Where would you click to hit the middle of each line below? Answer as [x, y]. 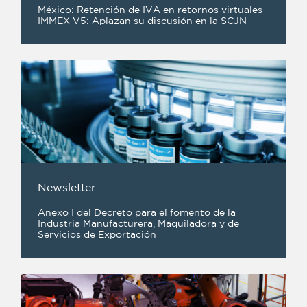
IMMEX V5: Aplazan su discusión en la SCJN [142, 21]
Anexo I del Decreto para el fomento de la [137, 213]
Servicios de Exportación [97, 235]
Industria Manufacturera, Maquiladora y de [138, 224]
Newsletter [66, 188]
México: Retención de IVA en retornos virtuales [150, 10]
